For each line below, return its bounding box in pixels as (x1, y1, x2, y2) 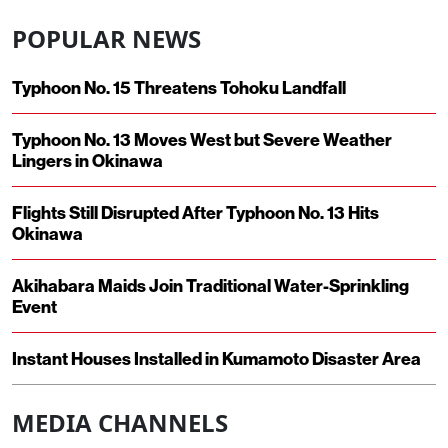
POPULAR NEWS (12, 22, 201, 56)
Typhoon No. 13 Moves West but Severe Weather (12, 128, 392, 152)
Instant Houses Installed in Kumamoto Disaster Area (12, 347, 421, 371)
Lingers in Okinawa (12, 149, 163, 173)
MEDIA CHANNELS (12, 406, 228, 440)
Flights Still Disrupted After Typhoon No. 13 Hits (12, 201, 379, 225)
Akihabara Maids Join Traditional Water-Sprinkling (12, 274, 409, 298)
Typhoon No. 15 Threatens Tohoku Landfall (12, 76, 346, 100)
